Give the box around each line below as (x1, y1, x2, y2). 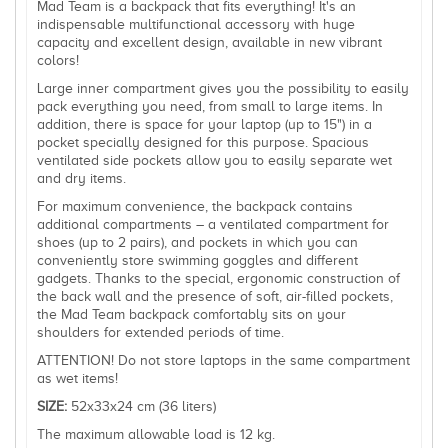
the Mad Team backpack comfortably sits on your (37, 306, 346, 322)
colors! (37, 52, 79, 68)
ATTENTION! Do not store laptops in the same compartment (37, 352, 410, 368)
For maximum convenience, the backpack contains (37, 198, 353, 214)
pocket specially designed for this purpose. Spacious (37, 134, 369, 150)
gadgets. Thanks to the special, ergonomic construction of (37, 270, 400, 286)
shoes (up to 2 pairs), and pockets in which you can (37, 234, 358, 250)
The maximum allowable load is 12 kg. (37, 426, 275, 442)
